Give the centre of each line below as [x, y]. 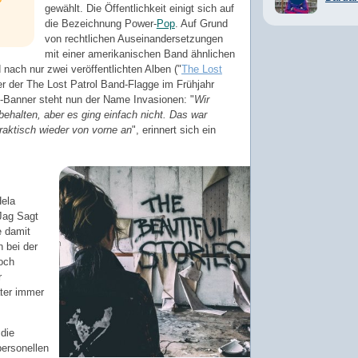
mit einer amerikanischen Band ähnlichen [139, 54]
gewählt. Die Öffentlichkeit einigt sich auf [139, 9]
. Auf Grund [201, 24]
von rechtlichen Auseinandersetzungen [133, 39]
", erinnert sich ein [174, 130]
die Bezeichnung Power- [100, 24]
